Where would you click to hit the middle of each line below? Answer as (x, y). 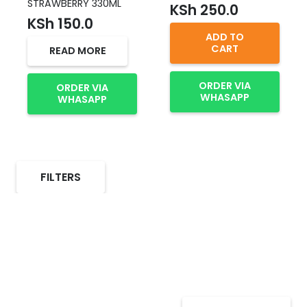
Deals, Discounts (104, 247)
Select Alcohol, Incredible (149, 219)
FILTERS (61, 177)
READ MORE (77, 51)
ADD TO (225, 37)
